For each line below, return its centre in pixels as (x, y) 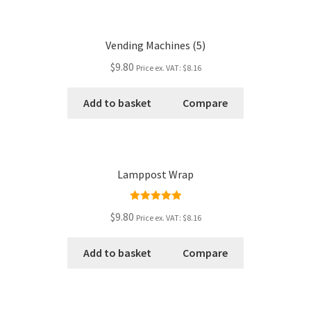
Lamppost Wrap (155, 175)
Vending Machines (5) (155, 45)
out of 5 (155, 225)
